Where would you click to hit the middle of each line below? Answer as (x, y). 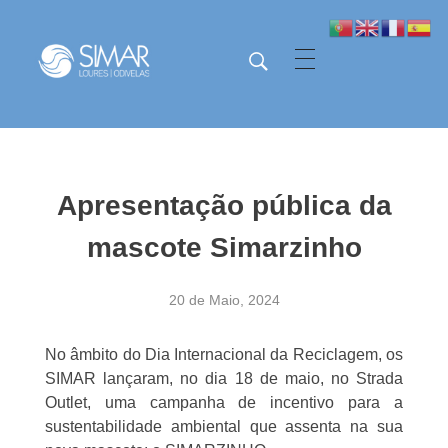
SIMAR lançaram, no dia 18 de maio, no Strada (224, 378)
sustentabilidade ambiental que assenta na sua (224, 426)
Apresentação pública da (224, 205)
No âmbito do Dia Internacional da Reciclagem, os (224, 354)
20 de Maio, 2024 (224, 299)
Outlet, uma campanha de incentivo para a (224, 402)
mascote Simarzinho (224, 247)
